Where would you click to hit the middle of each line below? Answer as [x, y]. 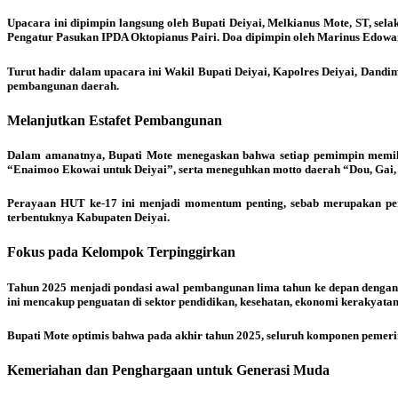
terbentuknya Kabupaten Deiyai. [88, 218]
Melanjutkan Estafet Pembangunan [115, 120]
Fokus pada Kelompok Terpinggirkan [121, 252]
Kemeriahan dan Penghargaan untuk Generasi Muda [168, 370]
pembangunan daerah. [63, 85]
